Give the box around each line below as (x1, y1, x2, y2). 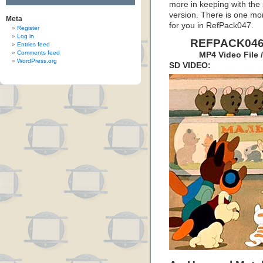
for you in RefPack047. (169, 21, 254, 30)
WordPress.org (17, 58, 57, 64)
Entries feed (17, 41, 50, 48)
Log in (17, 33, 34, 39)
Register (17, 25, 39, 31)
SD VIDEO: (169, 61, 211, 70)
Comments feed (17, 49, 60, 56)
